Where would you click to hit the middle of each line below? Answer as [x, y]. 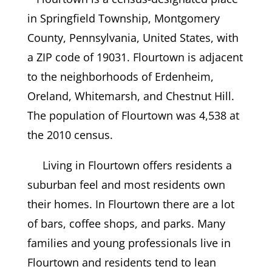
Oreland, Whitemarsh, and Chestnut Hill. [131, 96]
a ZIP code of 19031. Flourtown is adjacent [135, 57]
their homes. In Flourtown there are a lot [131, 204]
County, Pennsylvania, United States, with [133, 38]
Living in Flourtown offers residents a [137, 165]
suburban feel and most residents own [126, 185]
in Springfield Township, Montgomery [123, 19]
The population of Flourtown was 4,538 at [133, 116]
